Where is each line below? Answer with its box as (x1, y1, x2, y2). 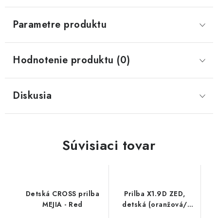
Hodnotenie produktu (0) (13, 53, 130, 67)
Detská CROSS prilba (25, 189, 99, 199)
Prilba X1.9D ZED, (124, 189, 185, 199)
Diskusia (13, 89, 52, 103)
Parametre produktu (13, 18, 107, 32)
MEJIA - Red (42, 200, 83, 209)
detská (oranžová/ (122, 200, 187, 209)
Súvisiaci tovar (62, 135, 156, 155)
